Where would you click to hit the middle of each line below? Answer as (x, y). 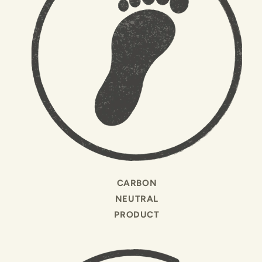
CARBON (137, 183)
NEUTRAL (137, 199)
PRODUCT (137, 214)
